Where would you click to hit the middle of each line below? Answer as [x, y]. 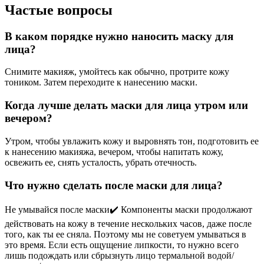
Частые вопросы [59, 10]
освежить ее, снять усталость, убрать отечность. [101, 162]
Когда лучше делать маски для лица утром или [126, 105]
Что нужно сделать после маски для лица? [114, 185]
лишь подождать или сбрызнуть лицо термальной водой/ [119, 256]
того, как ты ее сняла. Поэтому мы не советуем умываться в [126, 235]
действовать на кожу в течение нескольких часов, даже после [128, 224]
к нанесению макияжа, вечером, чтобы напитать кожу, [114, 151]
